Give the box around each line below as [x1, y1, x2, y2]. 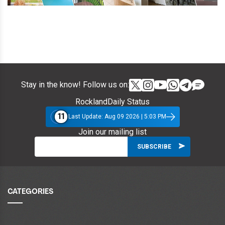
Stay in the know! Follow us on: [21, 80, 129, 90]
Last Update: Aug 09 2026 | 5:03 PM [68, 113, 166, 121]
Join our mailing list [78, 127, 147, 137]
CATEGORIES [8, 188, 53, 196]
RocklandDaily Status [75, 96, 150, 106]
